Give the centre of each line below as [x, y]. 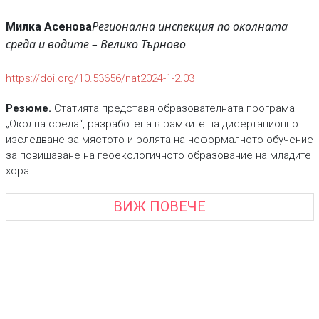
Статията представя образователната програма [173, 108]
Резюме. [28, 108]
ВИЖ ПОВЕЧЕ [159, 207]
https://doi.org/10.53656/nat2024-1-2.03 [100, 78]
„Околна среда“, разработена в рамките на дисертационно [152, 124]
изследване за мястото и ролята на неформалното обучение [159, 139]
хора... [21, 171]
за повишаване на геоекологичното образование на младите [158, 155]
